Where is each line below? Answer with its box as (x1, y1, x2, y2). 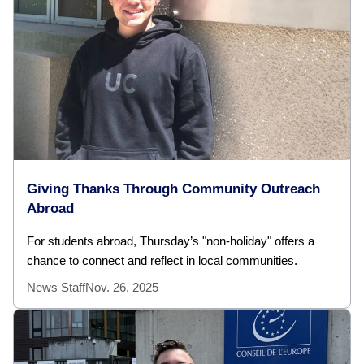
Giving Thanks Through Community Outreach (27, 181, 320, 197)
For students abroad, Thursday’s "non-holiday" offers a (27, 234, 314, 249)
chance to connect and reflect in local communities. (27, 253, 297, 268)
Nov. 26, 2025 (85, 280, 158, 295)
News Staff (27, 280, 85, 295)
